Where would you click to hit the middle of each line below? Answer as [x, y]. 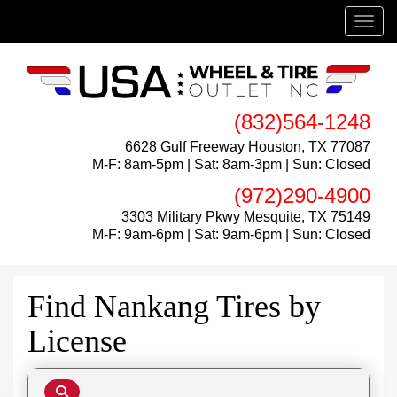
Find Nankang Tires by [174, 306]
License [77, 341]
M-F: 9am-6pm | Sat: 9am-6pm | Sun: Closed [231, 234]
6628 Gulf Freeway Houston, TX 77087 [248, 146]
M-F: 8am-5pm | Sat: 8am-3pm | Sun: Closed [231, 164]
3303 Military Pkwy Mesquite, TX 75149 [246, 216]
